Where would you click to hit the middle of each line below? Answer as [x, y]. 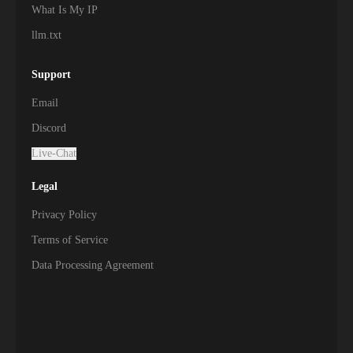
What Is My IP [65, 10]
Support [51, 74]
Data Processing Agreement [93, 265]
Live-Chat [54, 153]
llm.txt [46, 35]
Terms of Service [70, 240]
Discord [49, 128]
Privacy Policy [64, 215]
